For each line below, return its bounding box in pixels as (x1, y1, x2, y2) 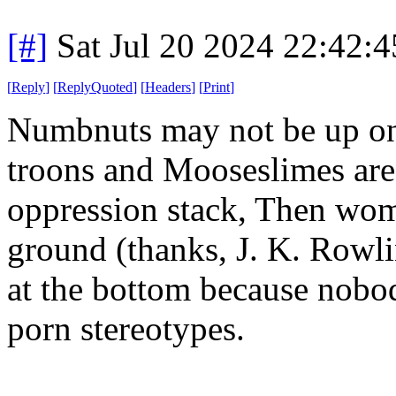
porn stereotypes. (7, 308, 245, 347)
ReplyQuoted (57, 79, 133, 95)
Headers (145, 79, 191, 95)
